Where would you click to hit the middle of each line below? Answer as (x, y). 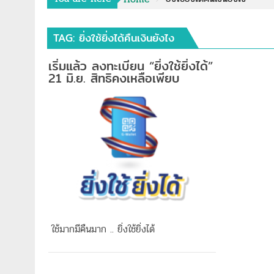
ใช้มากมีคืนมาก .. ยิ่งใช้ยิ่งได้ (103, 229)
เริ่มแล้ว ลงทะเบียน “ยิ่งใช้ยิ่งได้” (131, 66)
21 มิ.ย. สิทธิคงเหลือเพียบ (114, 78)
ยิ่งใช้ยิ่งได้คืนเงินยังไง (127, 38)
